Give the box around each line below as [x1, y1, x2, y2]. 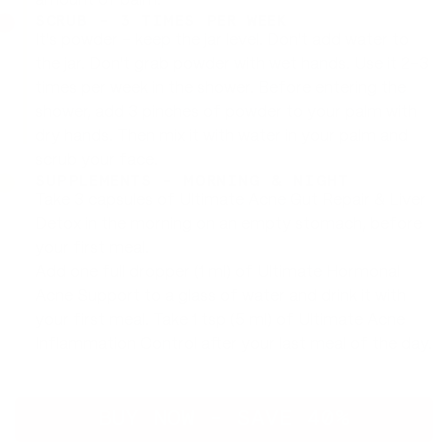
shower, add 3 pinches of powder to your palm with [35, 104, 417, 120]
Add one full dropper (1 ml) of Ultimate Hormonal [35, 264, 400, 280]
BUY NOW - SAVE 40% [98, 407, 350, 430]
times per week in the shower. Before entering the [35, 80, 406, 96]
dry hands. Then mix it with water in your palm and [35, 128, 408, 144]
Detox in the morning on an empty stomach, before [35, 216, 422, 232]
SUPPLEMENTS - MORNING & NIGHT [35, 172, 349, 189]
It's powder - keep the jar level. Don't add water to [35, 32, 409, 48]
